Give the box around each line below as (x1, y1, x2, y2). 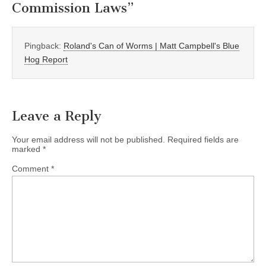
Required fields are (167, 134, 239, 144)
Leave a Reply (12, 107, 102, 124)
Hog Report (24, 54, 68, 64)
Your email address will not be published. (12, 134, 165, 144)
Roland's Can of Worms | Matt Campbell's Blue (64, 40, 239, 50)
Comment (12, 163, 51, 173)
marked (12, 144, 43, 154)
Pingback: (24, 40, 64, 50)
